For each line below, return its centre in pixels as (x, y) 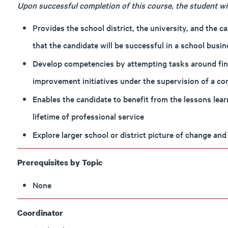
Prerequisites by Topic (60, 162)
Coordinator (40, 213)
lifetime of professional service (88, 116)
